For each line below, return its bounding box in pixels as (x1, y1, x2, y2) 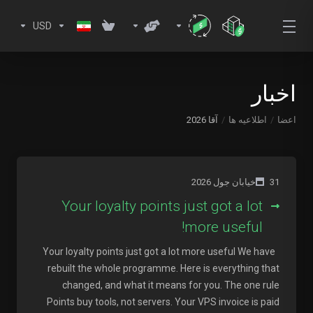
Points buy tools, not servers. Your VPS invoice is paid (47, 296, 279, 307)
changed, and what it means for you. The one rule (62, 279, 279, 291)
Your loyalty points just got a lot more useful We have (43, 246, 275, 257)
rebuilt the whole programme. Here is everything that (48, 263, 279, 274)
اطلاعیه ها (228, 115, 267, 125)
